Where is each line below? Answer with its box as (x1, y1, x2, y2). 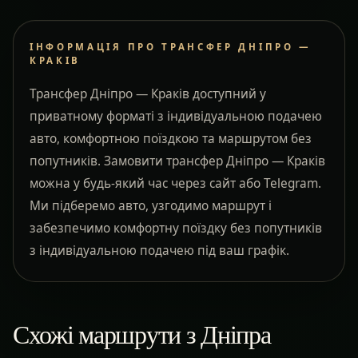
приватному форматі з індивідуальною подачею (30, 107, 322, 125)
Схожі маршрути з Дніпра (13, 316, 271, 351)
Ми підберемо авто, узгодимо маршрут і (30, 197, 272, 214)
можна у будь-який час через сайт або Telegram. (30, 174, 321, 192)
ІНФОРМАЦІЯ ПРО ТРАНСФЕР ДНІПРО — (30, 40, 312, 53)
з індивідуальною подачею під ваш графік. (30, 241, 289, 259)
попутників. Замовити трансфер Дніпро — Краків (30, 152, 325, 169)
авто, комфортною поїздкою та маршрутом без (30, 129, 312, 147)
